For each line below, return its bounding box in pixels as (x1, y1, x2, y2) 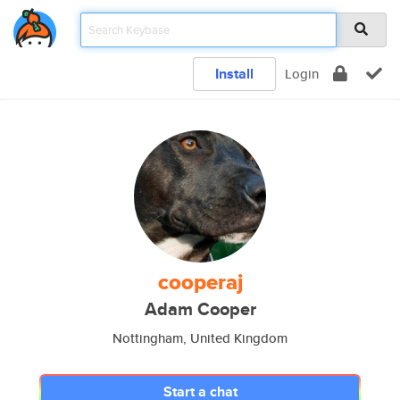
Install (215, 63, 254, 84)
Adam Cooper (144, 296, 256, 322)
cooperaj (157, 266, 243, 298)
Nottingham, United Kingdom (112, 329, 287, 347)
